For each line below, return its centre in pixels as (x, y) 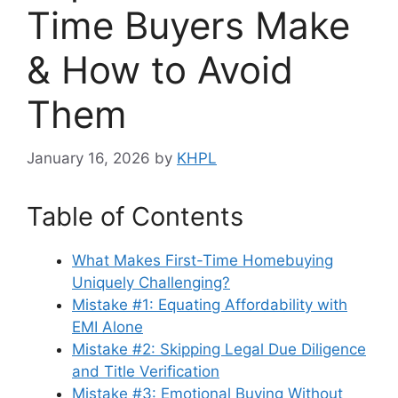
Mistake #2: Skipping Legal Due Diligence (219, 349)
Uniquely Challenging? (151, 282)
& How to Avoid (160, 70)
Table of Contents (135, 216)
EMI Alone (107, 326)
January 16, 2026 (88, 158)
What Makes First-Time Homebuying (203, 260)
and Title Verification (146, 371)
